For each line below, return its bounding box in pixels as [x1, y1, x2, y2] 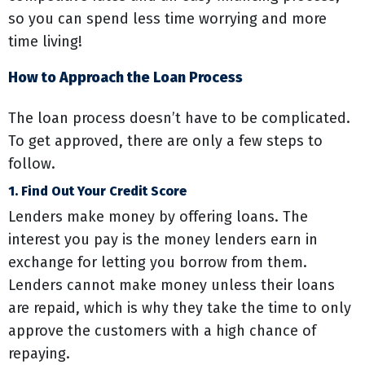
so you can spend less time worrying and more [8, 10, 327, 28]
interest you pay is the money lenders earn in [8, 231, 318, 248]
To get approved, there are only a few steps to [8, 132, 323, 150]
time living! [8, 33, 82, 51]
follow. [8, 155, 55, 173]
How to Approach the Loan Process [8, 68, 243, 86]
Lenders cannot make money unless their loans [8, 276, 335, 294]
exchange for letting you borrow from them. [8, 253, 307, 271]
